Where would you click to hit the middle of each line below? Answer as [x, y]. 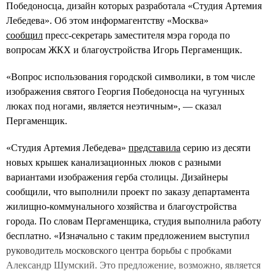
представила [154, 147]
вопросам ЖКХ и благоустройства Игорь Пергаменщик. [124, 50]
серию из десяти [216, 147]
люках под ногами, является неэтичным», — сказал [114, 106]
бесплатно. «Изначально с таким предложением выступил [128, 235]
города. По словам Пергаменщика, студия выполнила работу [134, 221]
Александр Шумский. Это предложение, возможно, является [133, 265]
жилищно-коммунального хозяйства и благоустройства [121, 206]
